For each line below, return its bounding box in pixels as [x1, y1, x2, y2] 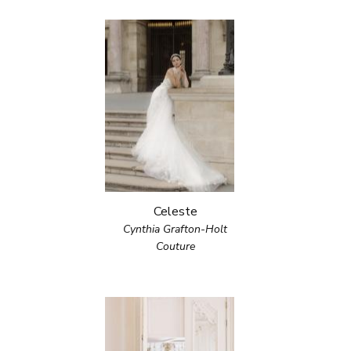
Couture [155, 239, 195, 254]
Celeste [153, 203, 197, 220]
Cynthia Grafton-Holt [123, 222, 228, 237]
